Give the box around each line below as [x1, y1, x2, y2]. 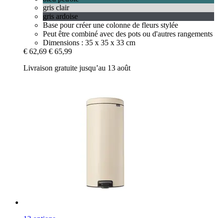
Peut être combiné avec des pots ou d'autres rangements [43, 29, 213, 38]
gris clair [43, 3, 69, 12]
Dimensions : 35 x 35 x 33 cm [43, 38, 135, 47]
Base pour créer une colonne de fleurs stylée [43, 20, 178, 29]
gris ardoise [43, 12, 78, 20]
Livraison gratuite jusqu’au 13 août [23, 63, 130, 72]
